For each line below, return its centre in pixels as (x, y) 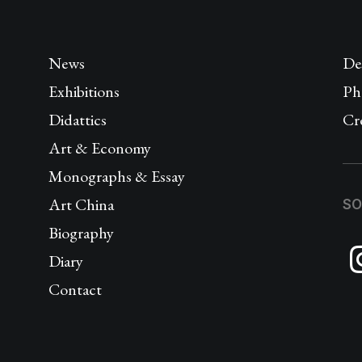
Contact (75, 289)
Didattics (78, 120)
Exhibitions (84, 91)
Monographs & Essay (117, 176)
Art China (81, 204)
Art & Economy (100, 148)
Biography (81, 233)
